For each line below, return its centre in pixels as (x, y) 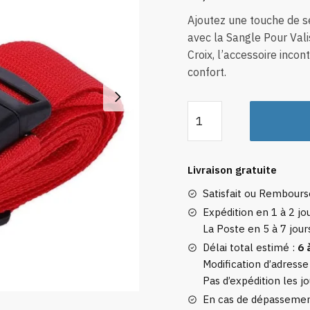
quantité (207, 108)
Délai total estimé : (250, 248)
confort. (207, 72)
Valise (202, 177)
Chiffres (206, 247)
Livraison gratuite (232, 170)
